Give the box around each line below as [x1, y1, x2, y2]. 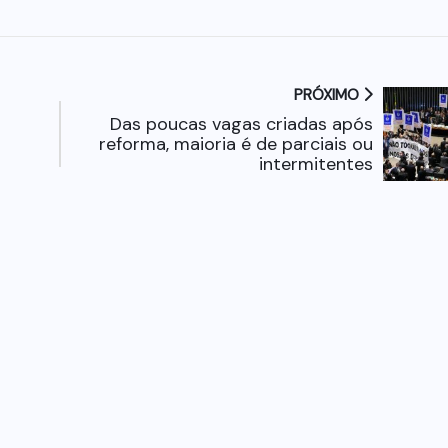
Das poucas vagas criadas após [109, 112, 373, 137]
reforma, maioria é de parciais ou [98, 132, 373, 157]
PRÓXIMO [293, 85, 363, 106]
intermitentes [258, 152, 373, 177]
